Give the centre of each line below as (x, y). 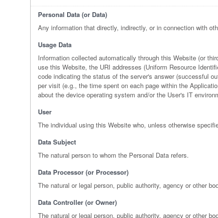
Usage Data (55, 45)
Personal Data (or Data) (73, 15)
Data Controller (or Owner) (77, 202)
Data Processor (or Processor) (83, 172)
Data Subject (57, 142)
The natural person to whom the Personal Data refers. (113, 155)
